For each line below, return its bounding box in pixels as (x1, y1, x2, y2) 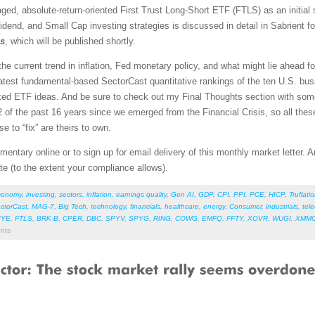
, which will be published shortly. (5, 35, 136, 46)
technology (91, 202, 126, 210)
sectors (59, 190, 82, 198)
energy (203, 202, 225, 210)
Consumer (229, 202, 262, 210)
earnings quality (116, 190, 167, 198)
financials (130, 202, 160, 210)
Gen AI (171, 190, 194, 198)
